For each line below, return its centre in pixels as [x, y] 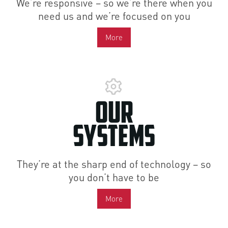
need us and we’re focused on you [114, 16]
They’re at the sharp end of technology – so [114, 164]
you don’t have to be [114, 177]
